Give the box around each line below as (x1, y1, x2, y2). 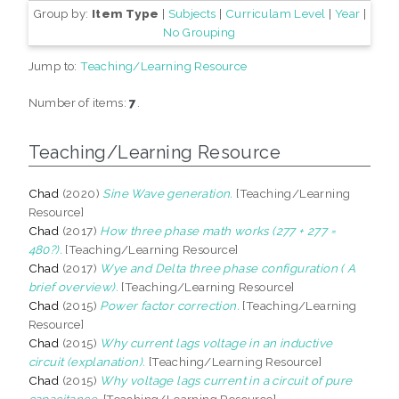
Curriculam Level (225, 5, 326, 20)
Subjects (167, 5, 216, 20)
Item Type (91, 5, 159, 20)
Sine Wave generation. (102, 185, 233, 200)
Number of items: (28, 94, 130, 110)
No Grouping (163, 24, 236, 39)
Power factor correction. (100, 297, 240, 313)
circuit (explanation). (28, 354, 146, 369)
